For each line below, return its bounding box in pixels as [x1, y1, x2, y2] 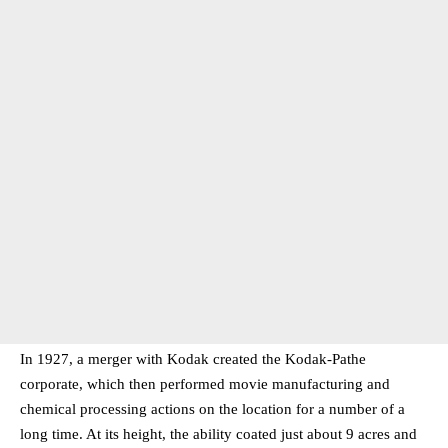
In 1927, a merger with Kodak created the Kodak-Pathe [20, 351, 366, 368]
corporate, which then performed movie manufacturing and [20, 376, 390, 393]
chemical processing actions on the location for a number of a [20, 401, 405, 418]
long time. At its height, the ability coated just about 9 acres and [20, 426, 417, 443]
